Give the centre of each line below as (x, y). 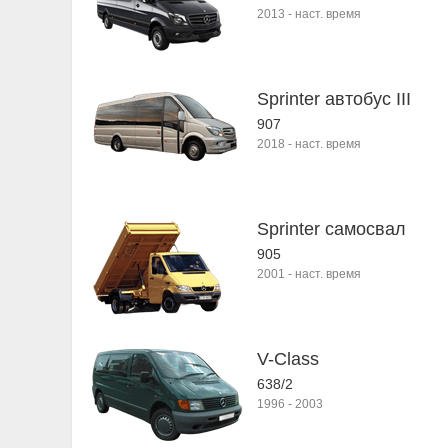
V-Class (288, 359)
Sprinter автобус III (334, 99)
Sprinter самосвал (331, 229)
